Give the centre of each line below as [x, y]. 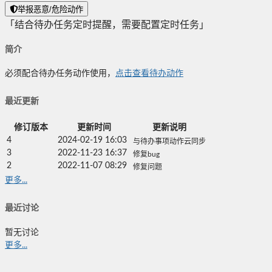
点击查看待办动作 [149, 74]
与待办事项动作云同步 [169, 141]
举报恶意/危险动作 [50, 10]
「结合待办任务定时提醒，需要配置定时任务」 [107, 25]
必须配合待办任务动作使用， [60, 74]
